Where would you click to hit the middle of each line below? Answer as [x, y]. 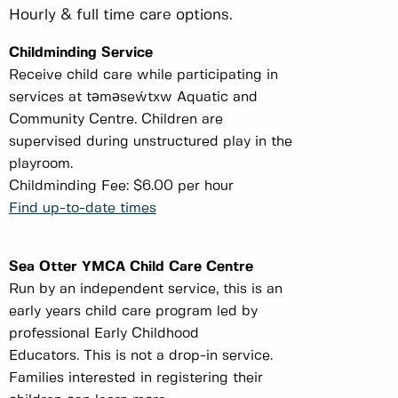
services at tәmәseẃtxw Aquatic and [133, 98]
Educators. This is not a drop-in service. [141, 356]
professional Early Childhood [104, 334]
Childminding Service [81, 53]
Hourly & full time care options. [121, 16]
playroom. [43, 164]
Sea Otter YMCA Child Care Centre [131, 267]
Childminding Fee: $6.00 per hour [121, 187]
